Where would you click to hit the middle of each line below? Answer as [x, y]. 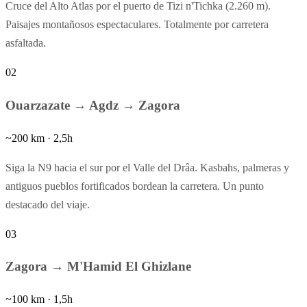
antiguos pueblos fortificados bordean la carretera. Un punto [135, 186]
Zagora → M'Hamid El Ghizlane [98, 267]
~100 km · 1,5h [39, 299]
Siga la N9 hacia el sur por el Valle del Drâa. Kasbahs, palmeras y [147, 167]
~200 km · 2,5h [39, 138]
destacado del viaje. [48, 204]
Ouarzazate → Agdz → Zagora [93, 105]
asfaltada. [26, 43]
